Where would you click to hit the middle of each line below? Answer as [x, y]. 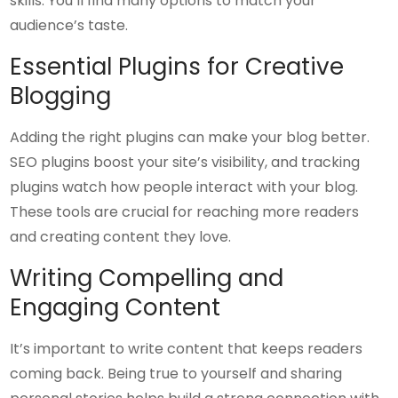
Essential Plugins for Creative [177, 67]
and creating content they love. [121, 237]
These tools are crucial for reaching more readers [185, 212]
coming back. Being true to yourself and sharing [176, 374]
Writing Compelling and [147, 278]
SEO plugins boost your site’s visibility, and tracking [185, 162]
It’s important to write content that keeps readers [187, 349]
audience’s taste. [69, 25]
